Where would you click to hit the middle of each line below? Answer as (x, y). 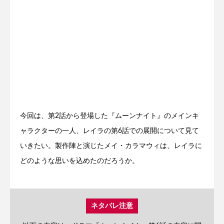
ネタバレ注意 (112, 206)
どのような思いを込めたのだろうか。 (79, 161)
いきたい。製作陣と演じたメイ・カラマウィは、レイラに (111, 146)
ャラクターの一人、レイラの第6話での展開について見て (109, 131)
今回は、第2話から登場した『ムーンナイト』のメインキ (109, 116)
